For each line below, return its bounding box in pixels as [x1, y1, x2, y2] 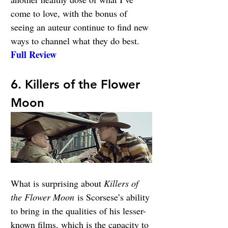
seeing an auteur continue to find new [11, 20, 151, 33]
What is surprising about [11, 177, 104, 189]
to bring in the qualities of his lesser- [11, 204, 146, 217]
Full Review [11, 47, 56, 61]
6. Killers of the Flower [11, 76, 144, 92]
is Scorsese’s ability [74, 190, 152, 203]
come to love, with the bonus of [11, 7, 130, 19]
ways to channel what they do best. [11, 34, 142, 47]
